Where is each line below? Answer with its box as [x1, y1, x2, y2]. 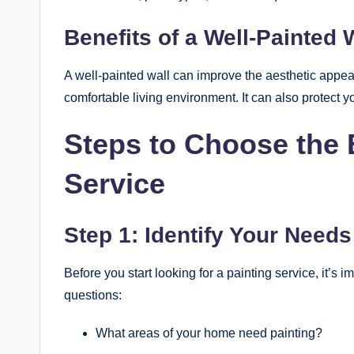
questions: [64, 288, 122, 303]
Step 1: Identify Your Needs [64, 223, 352, 248]
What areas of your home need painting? [96, 326, 322, 341]
